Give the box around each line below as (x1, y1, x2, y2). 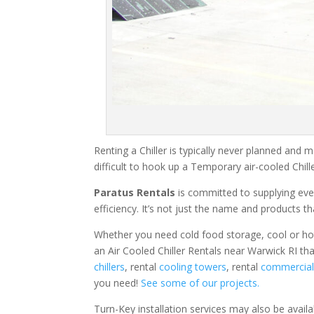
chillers (94, 259, 125, 273)
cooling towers (159, 259, 227, 273)
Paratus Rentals (94, 185, 176, 199)
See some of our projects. (141, 275, 260, 289)
